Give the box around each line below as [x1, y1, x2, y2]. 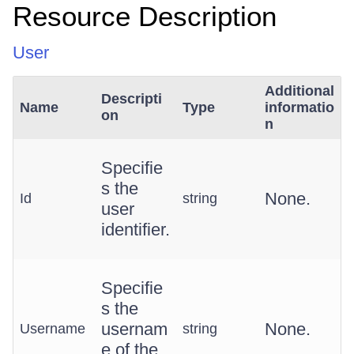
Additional [265, 83, 334, 99]
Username [20, 321, 85, 337]
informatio [265, 100, 334, 115]
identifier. [101, 220, 170, 239]
